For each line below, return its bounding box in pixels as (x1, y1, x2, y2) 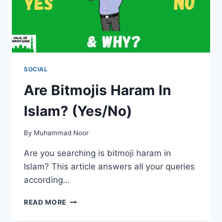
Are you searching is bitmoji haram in (24, 148, 171, 159)
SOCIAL (24, 65, 48, 73)
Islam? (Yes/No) (24, 102, 132, 119)
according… (24, 175, 70, 185)
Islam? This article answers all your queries (24, 162, 195, 172)
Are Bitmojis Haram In (24, 81, 171, 99)
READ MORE (24, 198, 67, 207)
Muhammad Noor (34, 129, 89, 137)
